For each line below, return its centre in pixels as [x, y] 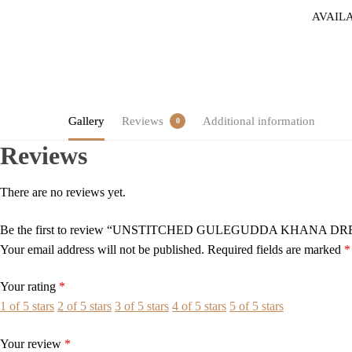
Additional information [259, 121]
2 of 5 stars [84, 306]
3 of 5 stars [142, 306]
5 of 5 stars [257, 306]
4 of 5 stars [199, 306]
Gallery [86, 121]
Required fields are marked [276, 249]
